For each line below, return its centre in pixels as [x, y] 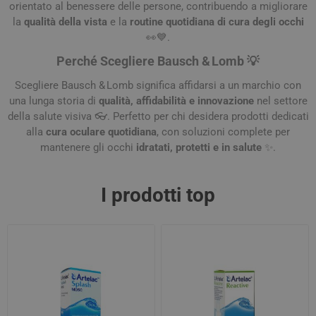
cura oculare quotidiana [101, 132]
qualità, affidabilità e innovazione [176, 101]
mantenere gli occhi [88, 147]
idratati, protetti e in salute [199, 147]
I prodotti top [158, 195]
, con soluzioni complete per [223, 132]
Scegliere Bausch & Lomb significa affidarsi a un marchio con [158, 85]
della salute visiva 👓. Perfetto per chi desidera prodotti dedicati [158, 116]
